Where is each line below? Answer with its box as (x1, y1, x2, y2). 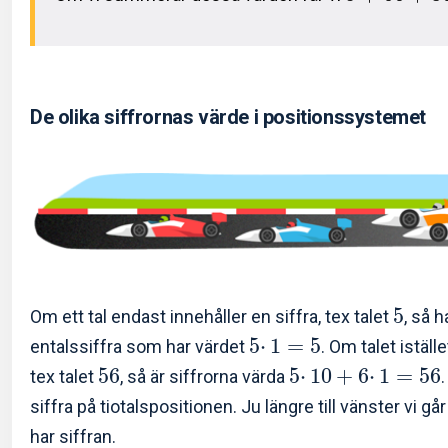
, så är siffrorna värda (120, 365, 289, 387)
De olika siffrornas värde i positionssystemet (30, 105, 426, 130)
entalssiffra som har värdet (30, 335, 249, 357)
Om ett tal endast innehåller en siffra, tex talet (30, 305, 393, 327)
